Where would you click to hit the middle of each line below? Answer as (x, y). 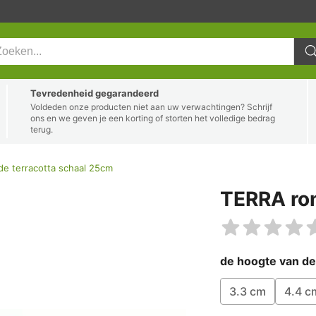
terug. (41, 129)
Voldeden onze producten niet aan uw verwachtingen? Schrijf (151, 107)
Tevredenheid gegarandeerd (94, 93)
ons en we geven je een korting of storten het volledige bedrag (152, 118)
